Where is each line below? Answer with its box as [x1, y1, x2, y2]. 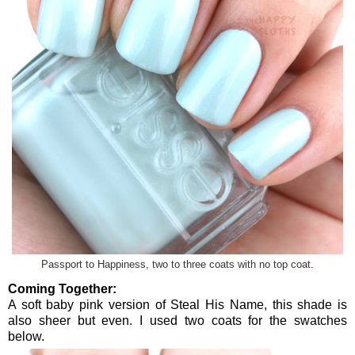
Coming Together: [8, 281, 116, 296]
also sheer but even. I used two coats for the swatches [8, 313, 347, 327]
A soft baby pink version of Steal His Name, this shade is [8, 297, 347, 311]
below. [8, 329, 44, 343]
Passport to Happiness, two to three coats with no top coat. [41, 258, 314, 270]
